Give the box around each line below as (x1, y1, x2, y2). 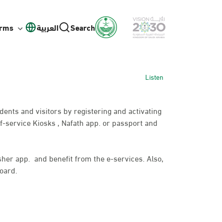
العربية (37, 20, 58, 34)
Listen (145, 70, 164, 83)
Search (70, 20, 95, 34)
